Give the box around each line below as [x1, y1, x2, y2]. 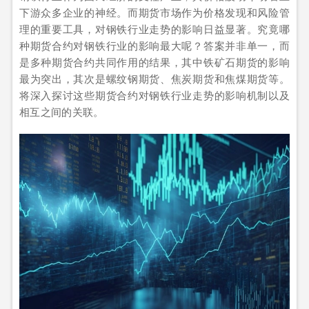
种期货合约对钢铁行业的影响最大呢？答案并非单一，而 [19, 38, 290, 52]
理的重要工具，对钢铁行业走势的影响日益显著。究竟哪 [19, 21, 290, 36]
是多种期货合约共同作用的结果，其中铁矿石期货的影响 [19, 54, 290, 69]
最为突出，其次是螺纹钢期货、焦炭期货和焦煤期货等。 [19, 71, 290, 86]
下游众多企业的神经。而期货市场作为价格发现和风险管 [19, 5, 290, 19]
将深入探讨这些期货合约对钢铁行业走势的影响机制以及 [19, 88, 290, 102]
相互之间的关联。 [19, 104, 104, 119]
